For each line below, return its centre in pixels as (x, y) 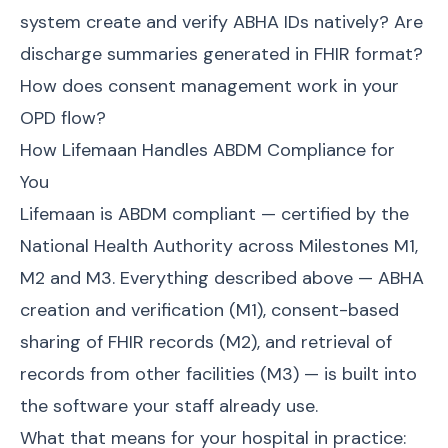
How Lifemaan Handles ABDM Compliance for (207, 150)
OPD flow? (63, 118)
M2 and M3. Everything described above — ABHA (222, 278)
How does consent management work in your (209, 86)
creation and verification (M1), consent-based (209, 310)
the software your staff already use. (169, 406)
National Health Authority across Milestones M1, (219, 246)
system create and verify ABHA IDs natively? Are (221, 22)
